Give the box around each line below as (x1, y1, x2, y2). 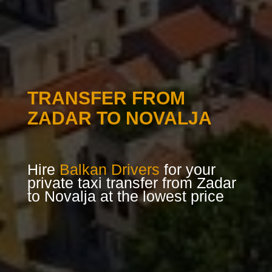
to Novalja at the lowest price (27, 188, 224, 205)
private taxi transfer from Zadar (27, 174, 236, 192)
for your (159, 161, 216, 178)
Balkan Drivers (59, 161, 160, 178)
